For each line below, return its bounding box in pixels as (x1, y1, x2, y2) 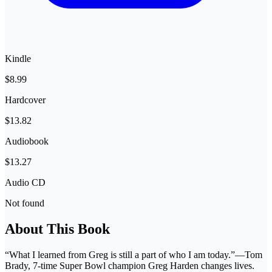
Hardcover (5, 95, 46, 106)
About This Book (5, 221, 110, 237)
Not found (5, 198, 44, 209)
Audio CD (5, 177, 46, 188)
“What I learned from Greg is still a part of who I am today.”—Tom (5, 250, 262, 260)
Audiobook (5, 136, 49, 147)
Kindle (5, 53, 31, 64)
